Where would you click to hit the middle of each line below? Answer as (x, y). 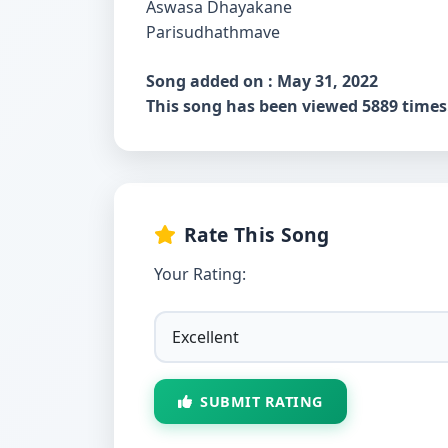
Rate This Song (256, 234)
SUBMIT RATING (261, 401)
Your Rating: (200, 274)
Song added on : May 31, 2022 (262, 81)
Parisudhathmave (215, 32)
